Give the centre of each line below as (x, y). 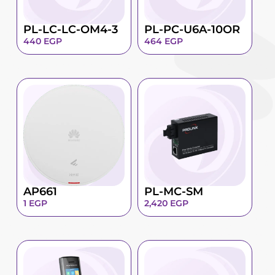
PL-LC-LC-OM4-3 (70, 29)
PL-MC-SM (174, 192)
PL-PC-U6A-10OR (192, 29)
